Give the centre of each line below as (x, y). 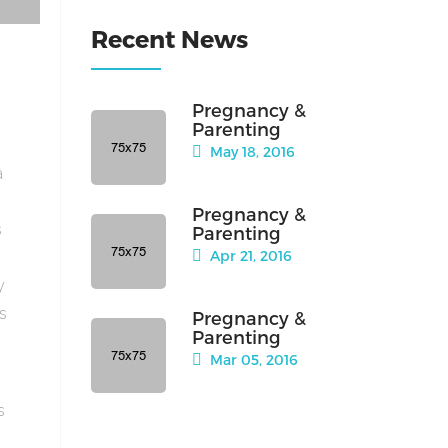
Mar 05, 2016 (252, 360)
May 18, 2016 (250, 152)
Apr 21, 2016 (249, 256)
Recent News (169, 39)
